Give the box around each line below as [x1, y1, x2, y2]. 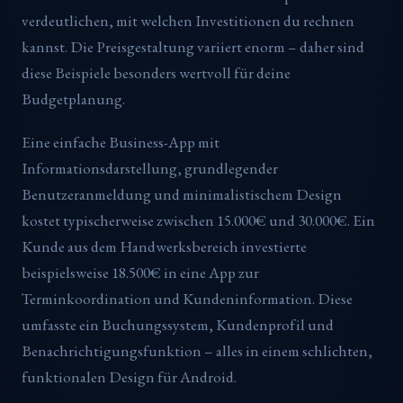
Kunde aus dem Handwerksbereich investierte [22, 237, 307, 257]
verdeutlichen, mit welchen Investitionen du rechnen [22, 10, 354, 31]
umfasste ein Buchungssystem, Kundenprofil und [22, 315, 334, 336]
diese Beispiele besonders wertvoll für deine [22, 62, 291, 83]
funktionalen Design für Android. [22, 367, 237, 388]
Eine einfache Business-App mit [22, 132, 219, 153]
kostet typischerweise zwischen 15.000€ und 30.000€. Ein [22, 210, 375, 231]
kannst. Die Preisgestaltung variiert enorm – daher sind [22, 36, 364, 57]
